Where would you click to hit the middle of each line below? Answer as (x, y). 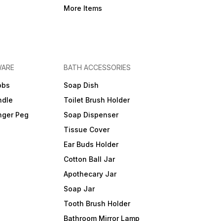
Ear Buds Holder (91, 145)
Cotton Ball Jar (89, 159)
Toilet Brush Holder (96, 100)
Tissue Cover (86, 130)
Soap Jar (79, 189)
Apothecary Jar (90, 174)
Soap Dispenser (91, 115)
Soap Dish (81, 85)
